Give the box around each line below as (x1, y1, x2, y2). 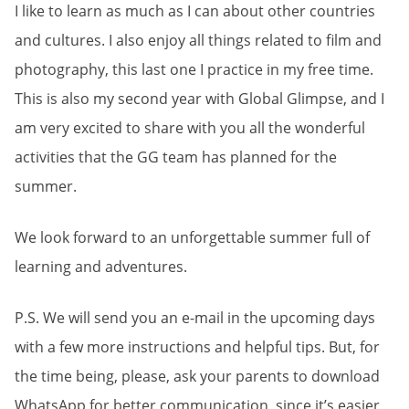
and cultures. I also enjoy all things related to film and (15, 30, 382, 50)
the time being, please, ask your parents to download (15, 366, 380, 386)
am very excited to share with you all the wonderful (15, 118, 365, 138)
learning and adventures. (15, 257, 187, 277)
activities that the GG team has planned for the (15, 147, 337, 167)
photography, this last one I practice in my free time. (15, 59, 373, 79)
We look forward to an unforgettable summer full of (15, 227, 370, 247)
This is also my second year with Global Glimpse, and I (15, 89, 384, 109)
